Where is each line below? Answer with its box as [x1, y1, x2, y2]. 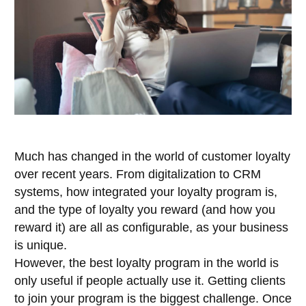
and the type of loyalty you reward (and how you [14, 202, 275, 217]
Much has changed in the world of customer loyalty [14, 149, 290, 163]
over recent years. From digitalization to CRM [14, 167, 261, 181]
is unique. [14, 238, 67, 252]
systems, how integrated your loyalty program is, [14, 184, 277, 199]
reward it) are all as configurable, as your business [14, 220, 288, 234]
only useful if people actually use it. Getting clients [14, 273, 286, 288]
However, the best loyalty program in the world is [14, 255, 279, 270]
